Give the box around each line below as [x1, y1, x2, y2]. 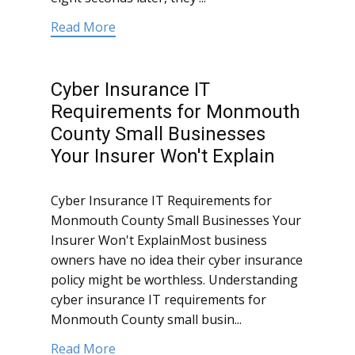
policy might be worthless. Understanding [51, 271, 298, 289]
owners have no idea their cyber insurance [51, 251, 303, 269]
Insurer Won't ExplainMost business [51, 231, 267, 250]
